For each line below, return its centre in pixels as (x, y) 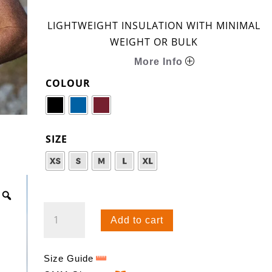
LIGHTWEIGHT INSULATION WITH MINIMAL (154, 26)
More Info (158, 62)
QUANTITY (69, 243)
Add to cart (137, 220)
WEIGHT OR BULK (154, 42)
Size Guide (68, 259)
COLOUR (68, 83)
